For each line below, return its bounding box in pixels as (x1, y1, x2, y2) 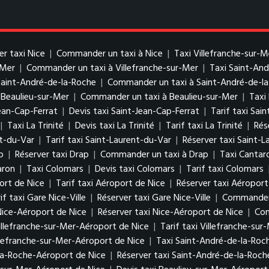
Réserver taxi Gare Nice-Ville (97, 190, 211, 206)
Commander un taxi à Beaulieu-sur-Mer (80, 89, 238, 105)
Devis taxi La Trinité (75, 118, 154, 134)
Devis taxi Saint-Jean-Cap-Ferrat (69, 104, 199, 119)
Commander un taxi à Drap (100, 147, 208, 163)
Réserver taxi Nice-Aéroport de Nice (98, 205, 243, 220)
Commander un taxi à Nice (56, 46, 163, 62)
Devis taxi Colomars (95, 162, 175, 177)
